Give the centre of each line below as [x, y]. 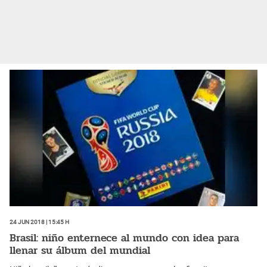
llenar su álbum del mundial [80, 251]
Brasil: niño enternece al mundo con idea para [124, 238]
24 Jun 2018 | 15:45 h [39, 221]
